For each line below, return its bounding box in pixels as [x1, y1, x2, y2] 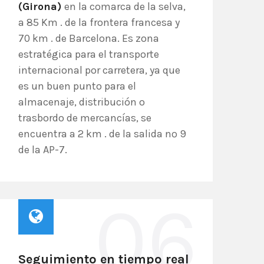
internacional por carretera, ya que [18, 64, 180, 77]
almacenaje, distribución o [18, 95, 145, 108]
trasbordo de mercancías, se [18, 111, 151, 124]
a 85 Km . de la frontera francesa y [18, 16, 180, 29]
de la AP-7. [18, 143, 67, 156]
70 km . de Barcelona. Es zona [18, 32, 159, 45]
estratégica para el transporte [18, 48, 159, 61]
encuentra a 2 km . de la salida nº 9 [18, 127, 186, 140]
